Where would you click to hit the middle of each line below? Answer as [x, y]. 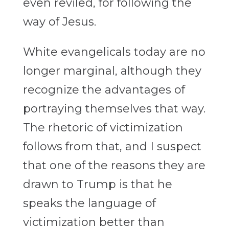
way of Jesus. [59, 22]
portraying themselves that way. [114, 109]
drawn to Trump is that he [97, 185]
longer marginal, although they [112, 71]
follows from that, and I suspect [112, 147]
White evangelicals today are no [114, 52]
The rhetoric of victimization [103, 128]
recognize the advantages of [104, 90]
